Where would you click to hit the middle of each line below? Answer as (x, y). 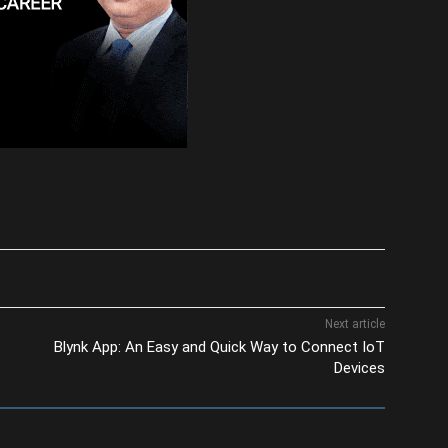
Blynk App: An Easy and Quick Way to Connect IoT (220, 346)
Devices (360, 367)
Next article (355, 323)
